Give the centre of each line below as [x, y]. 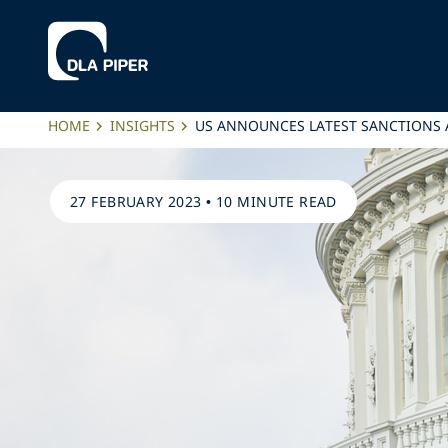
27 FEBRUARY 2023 [136, 201]
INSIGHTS [142, 125]
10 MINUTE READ [276, 201]
